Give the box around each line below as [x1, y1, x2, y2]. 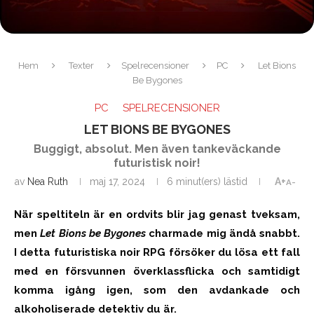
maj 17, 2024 [90, 175, 145, 187]
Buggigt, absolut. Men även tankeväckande [33, 142, 281, 156]
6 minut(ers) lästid [167, 175, 247, 187]
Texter [69, 60, 94, 71]
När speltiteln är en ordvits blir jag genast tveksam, [14, 207, 300, 221]
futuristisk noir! [114, 156, 200, 170]
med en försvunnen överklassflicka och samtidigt [14, 264, 300, 278]
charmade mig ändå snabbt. [146, 226, 300, 240]
